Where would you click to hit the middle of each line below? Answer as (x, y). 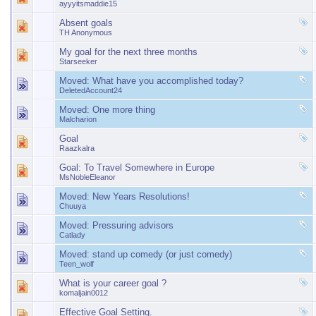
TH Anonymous (86, 32)
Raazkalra (77, 148)
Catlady (72, 235)
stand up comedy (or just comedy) (162, 254)
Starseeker (78, 61)
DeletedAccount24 (91, 90)
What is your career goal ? (113, 283)
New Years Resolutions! (141, 196)
